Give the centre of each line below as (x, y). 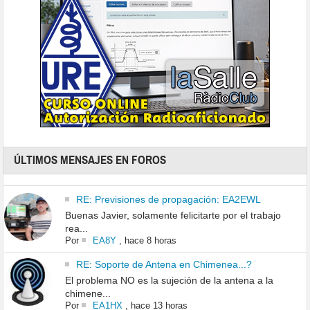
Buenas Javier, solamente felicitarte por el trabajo (173, 215)
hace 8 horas (150, 240)
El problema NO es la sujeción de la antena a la (169, 280)
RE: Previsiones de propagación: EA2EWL (168, 199)
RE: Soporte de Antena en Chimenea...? (164, 264)
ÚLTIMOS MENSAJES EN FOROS (90, 160)
